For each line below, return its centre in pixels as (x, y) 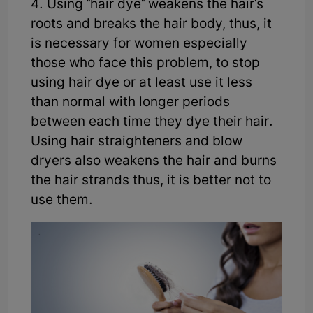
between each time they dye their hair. (152, 123)
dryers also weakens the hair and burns (154, 162)
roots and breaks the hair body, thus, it (151, 25)
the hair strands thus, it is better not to (151, 182)
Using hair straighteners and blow (137, 143)
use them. (62, 201)
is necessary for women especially (139, 45)
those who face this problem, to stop (145, 64)
